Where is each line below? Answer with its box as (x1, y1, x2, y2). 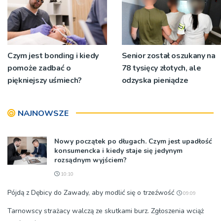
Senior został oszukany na (121, 50, 216, 61)
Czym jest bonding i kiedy (7, 50, 99, 61)
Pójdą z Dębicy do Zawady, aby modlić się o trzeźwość (7, 187, 174, 197)
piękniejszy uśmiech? (7, 74, 82, 86)
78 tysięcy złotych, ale (121, 62, 201, 74)
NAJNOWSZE (18, 108, 69, 119)
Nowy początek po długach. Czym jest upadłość (54, 136, 212, 146)
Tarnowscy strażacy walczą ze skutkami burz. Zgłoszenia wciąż (7, 206, 204, 216)
